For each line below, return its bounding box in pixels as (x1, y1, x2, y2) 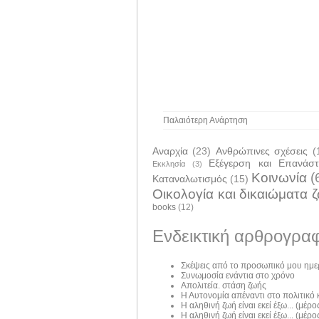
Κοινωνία (251, 169, 307, 185)
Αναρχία (152, 145, 188, 157)
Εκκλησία (152, 159, 185, 168)
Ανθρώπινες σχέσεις (215, 145, 308, 157)
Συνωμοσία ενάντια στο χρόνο (181, 270, 295, 281)
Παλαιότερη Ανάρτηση (163, 115, 248, 125)
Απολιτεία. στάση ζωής (181, 280, 266, 291)
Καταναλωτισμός (152, 172, 227, 184)
